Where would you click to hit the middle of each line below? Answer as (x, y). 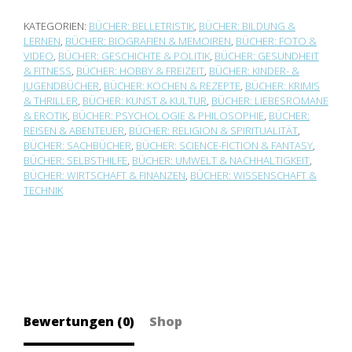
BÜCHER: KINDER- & (254, 71)
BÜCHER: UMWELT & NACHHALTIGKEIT (221, 160)
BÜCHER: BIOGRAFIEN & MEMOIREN (148, 41)
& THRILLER (51, 101)
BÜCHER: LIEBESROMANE (270, 101)
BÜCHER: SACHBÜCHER (77, 145)
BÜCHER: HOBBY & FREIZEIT (140, 71)
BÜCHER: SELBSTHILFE (75, 160)
